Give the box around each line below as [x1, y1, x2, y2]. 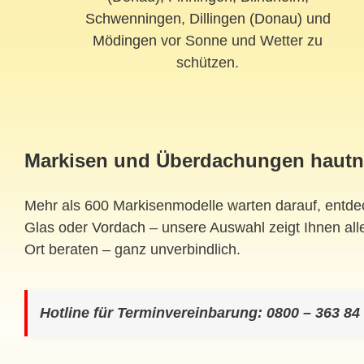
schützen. [176, 54, 240, 71]
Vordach [92, 219, 145, 236]
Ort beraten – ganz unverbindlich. [24, 241, 240, 258]
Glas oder [24, 219, 92, 236]
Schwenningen [84, 11, 181, 28]
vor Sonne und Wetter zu [157, 32, 323, 50]
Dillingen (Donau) [188, 11, 302, 28]
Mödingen [93, 32, 158, 50]
